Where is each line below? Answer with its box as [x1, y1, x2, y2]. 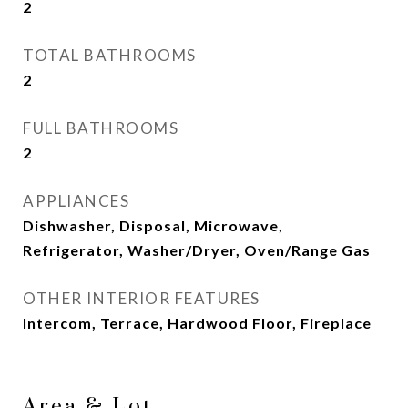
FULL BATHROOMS [23, 118, 178, 138]
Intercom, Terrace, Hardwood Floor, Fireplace [23, 314, 372, 331]
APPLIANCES [23, 191, 129, 210]
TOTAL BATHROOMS [23, 46, 197, 65]
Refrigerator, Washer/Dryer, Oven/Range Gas [23, 241, 371, 259]
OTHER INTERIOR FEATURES [23, 289, 260, 308]
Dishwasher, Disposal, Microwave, [23, 217, 283, 234]
